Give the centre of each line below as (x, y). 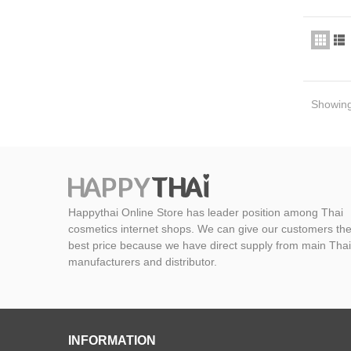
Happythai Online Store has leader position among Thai (206, 212)
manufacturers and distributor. (143, 261)
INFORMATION (112, 340)
